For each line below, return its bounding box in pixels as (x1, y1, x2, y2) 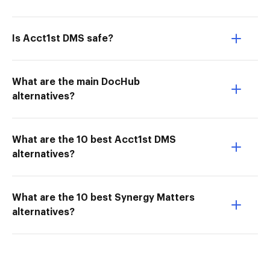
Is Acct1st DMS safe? (12, 34, 113, 43)
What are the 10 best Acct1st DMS (12, 135, 176, 145)
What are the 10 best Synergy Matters (12, 193, 195, 202)
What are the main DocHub (12, 77, 140, 87)
